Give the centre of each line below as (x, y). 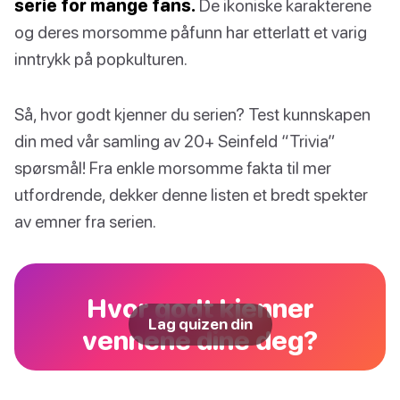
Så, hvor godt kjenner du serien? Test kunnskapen (192, 114)
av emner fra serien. (85, 221)
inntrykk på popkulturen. (101, 59)
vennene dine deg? (200, 340)
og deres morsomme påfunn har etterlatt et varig (191, 32)
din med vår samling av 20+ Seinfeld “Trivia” (175, 141)
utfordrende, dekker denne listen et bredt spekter (191, 195)
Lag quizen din (200, 325)
